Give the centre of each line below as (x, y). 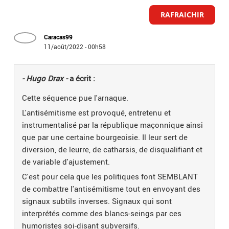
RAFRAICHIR (182, 15)
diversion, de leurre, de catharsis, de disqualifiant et (112, 150)
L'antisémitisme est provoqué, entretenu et (97, 113)
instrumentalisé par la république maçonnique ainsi (113, 125)
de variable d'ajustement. (67, 162)
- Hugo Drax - (45, 78)
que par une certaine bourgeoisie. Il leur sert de (105, 137)
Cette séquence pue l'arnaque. (75, 98)
